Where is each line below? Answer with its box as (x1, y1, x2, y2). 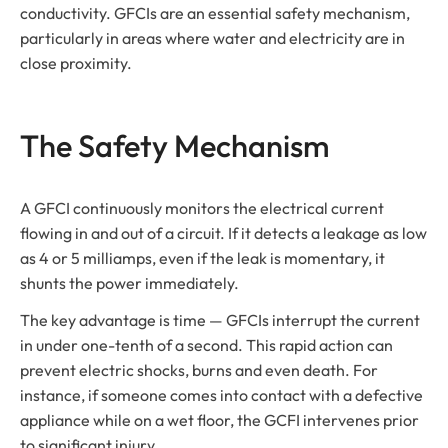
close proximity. (20, 52, 132, 73)
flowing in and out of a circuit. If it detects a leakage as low (20, 222, 427, 243)
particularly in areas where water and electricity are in (20, 27, 405, 48)
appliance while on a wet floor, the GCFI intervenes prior (20, 409, 419, 430)
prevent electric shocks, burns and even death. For (20, 359, 378, 380)
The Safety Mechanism (20, 125, 329, 165)
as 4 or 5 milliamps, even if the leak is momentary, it (20, 247, 385, 268)
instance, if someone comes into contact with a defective (20, 384, 423, 405)
